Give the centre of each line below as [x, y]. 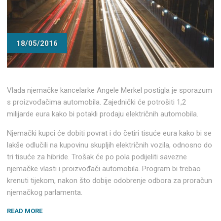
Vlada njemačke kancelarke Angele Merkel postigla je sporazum [110, 90]
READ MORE [25, 211]
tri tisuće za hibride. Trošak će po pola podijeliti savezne [97, 157]
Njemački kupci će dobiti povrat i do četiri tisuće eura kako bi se [110, 133]
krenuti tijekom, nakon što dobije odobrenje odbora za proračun [110, 180]
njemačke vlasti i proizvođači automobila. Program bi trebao [104, 168]
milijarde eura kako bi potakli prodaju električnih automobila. [103, 114]
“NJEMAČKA [61, 210]
